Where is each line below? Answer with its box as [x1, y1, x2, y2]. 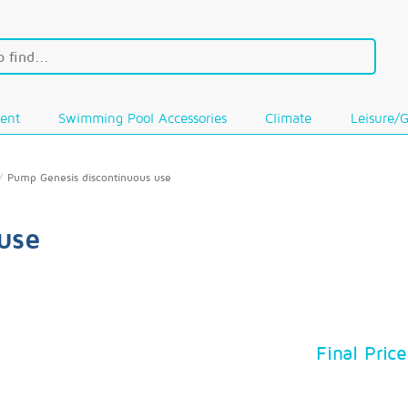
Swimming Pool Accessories [58, 110, 228, 126]
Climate [265, 110, 312, 126]
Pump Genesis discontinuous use [7, 170, 171, 184]
